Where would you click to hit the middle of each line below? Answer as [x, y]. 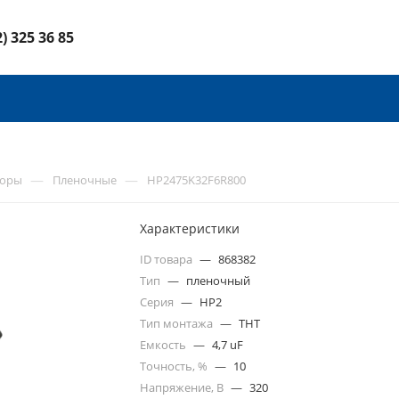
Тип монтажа [178, 323]
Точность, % [175, 366]
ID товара [168, 259]
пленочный [219, 281]
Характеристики [190, 228]
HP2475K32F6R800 [196, 180]
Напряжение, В [183, 387]
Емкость [165, 345]
